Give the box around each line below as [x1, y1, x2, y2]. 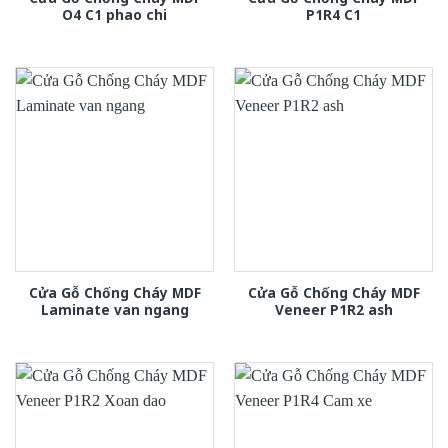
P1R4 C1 [306, 4, 361, 24]
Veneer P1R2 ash [274, 299, 393, 319]
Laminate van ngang [40, 299, 189, 319]
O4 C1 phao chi [62, 4, 167, 24]
